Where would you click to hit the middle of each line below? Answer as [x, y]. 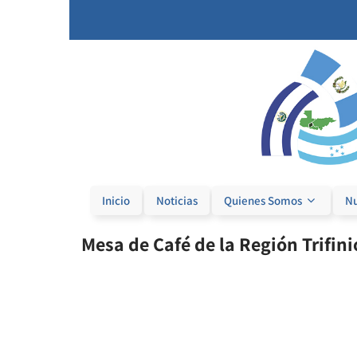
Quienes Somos [263, 200]
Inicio [116, 200]
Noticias [177, 200]
